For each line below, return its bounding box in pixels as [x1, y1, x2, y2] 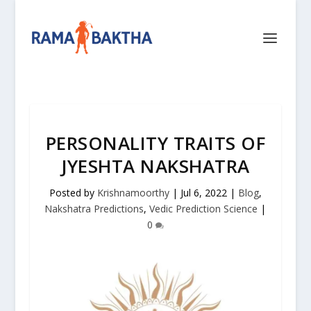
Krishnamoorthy [96, 186, 169, 199]
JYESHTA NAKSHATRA [61, 153, 250, 178]
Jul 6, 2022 [180, 186, 227, 199]
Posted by [49, 186, 97, 199]
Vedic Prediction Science [149, 202, 258, 215]
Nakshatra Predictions [44, 202, 144, 215]
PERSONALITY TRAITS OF [45, 131, 266, 155]
